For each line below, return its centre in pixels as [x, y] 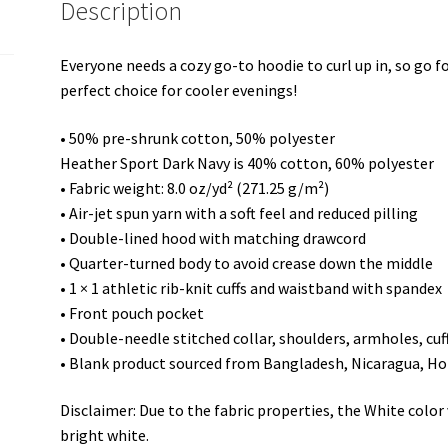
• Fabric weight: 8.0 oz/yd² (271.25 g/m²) [195, 187]
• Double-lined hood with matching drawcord [213, 237]
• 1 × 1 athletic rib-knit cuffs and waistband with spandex [251, 287]
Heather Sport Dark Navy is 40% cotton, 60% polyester [247, 162]
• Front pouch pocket [132, 312]
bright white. [105, 435]
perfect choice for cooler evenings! [179, 89]
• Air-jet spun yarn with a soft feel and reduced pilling [239, 212]
